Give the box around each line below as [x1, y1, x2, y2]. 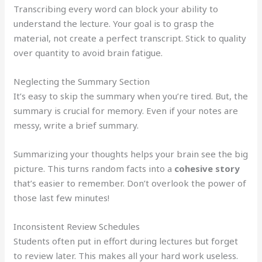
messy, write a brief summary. [13, 119, 139, 132]
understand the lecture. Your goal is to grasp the [13, 18, 215, 30]
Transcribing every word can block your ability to [13, 3, 219, 15]
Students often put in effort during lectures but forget [13, 235, 239, 247]
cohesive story [174, 163, 240, 175]
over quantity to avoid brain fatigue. [13, 47, 163, 59]
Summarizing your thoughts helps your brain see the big [13, 148, 249, 160]
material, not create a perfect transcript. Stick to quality [13, 32, 247, 44]
